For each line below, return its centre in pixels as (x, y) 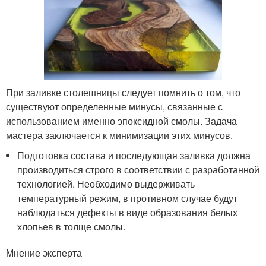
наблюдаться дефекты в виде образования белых (128, 212)
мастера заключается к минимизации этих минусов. (119, 135)
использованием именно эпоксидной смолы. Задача (121, 121)
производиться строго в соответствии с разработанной (139, 169)
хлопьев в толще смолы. (72, 226)
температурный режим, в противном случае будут (128, 198)
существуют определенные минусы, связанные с (114, 106)
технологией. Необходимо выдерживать (106, 183)
